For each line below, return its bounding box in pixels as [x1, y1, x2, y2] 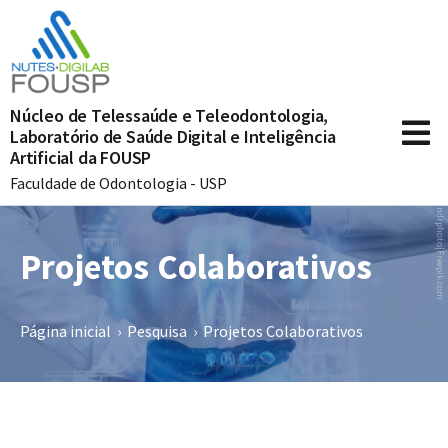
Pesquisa [127, 321, 187, 341]
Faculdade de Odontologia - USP [10, 173, 227, 193]
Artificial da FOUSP [10, 146, 152, 169]
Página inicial [20, 321, 111, 341]
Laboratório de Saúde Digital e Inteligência [10, 125, 336, 148]
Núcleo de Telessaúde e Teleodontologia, [10, 104, 329, 127]
